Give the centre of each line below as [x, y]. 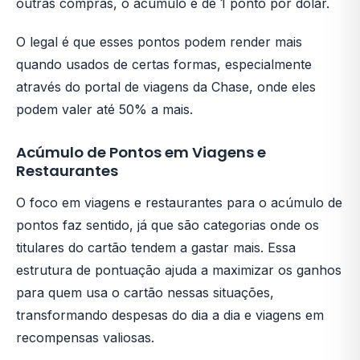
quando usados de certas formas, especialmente [164, 64]
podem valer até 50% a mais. [104, 109]
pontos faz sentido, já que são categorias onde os [168, 225]
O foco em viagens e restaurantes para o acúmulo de [179, 202]
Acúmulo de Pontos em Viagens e [141, 152]
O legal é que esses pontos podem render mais [159, 41]
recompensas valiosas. [85, 337]
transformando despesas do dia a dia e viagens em [170, 315]
